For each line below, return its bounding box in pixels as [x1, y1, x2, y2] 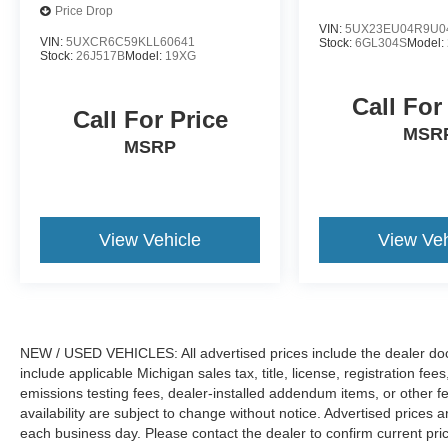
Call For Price [72, 105, 228, 133]
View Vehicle [99, 229, 202, 250]
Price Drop [55, 4, 113, 19]
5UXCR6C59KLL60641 [66, 34, 195, 49]
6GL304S [355, 35, 408, 50]
